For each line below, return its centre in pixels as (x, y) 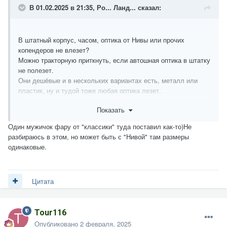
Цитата (43, 181)
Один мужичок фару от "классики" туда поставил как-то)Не (100, 126)
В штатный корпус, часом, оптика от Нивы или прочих (101, 40)
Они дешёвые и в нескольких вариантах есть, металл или (108, 80)
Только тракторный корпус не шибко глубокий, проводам (105, 101)
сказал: (148, 7)
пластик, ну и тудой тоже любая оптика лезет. (90, 90)
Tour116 (50, 213)
